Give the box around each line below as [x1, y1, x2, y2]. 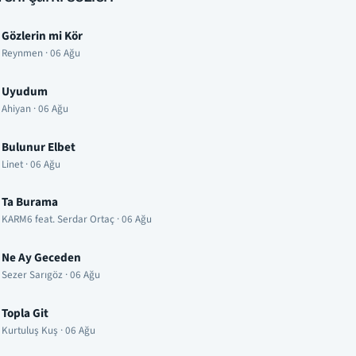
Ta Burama [2, 193, 58, 211]
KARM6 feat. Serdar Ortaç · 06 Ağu [2, 212, 152, 227]
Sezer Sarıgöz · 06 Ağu [2, 268, 100, 283]
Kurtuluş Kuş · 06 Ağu [2, 323, 95, 338]
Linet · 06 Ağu [2, 157, 60, 172]
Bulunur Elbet [2, 137, 75, 156]
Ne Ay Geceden [2, 249, 81, 267]
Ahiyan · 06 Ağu [2, 101, 68, 116]
